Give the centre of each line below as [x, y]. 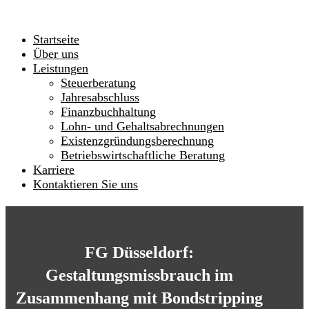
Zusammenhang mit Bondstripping [140, 298]
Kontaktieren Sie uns [86, 184]
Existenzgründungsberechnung [137, 141]
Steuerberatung [98, 83]
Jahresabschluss [100, 97]
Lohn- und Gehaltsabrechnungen [142, 126]
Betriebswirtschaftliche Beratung [143, 155]
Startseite [56, 39]
